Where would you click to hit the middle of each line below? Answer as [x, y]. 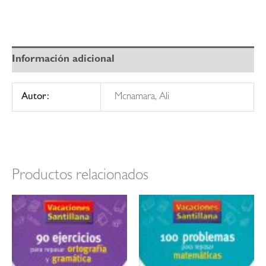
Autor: [36, 97]
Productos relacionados [80, 176]
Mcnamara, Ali [142, 97]
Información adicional [63, 59]
